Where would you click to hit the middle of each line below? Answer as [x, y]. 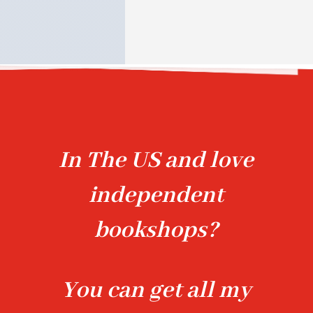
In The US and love [156, 160]
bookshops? [156, 230]
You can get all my [156, 290]
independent [156, 195]
